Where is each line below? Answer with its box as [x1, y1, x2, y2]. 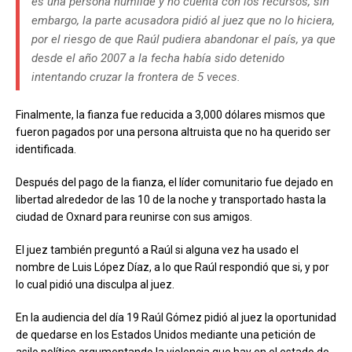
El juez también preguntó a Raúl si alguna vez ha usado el [16, 243, 299, 256]
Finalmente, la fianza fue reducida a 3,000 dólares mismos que [16, 108, 325, 121]
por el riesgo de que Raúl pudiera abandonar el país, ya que [31, 31, 335, 46]
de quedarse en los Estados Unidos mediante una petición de [16, 328, 316, 341]
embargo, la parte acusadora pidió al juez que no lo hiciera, [31, 13, 335, 27]
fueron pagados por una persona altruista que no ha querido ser [16, 125, 331, 138]
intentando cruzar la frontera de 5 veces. [31, 69, 240, 84]
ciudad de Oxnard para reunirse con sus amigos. [16, 210, 252, 223]
